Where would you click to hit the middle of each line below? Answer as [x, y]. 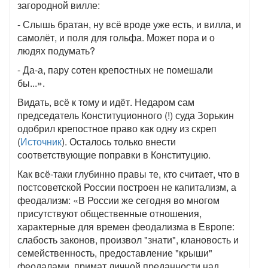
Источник [41, 141]
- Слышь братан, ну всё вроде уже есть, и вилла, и [129, 24]
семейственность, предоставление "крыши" [115, 253]
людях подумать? [56, 51]
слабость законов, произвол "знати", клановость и [128, 240]
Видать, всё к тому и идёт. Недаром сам [106, 102]
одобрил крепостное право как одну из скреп [117, 128]
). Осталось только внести [119, 141]
